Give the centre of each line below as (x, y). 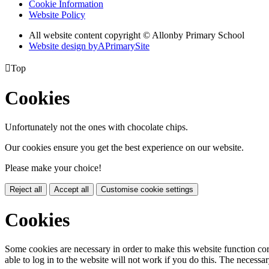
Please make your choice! (53, 168)
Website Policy (57, 14)
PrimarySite (127, 46)
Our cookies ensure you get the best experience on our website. (124, 148)
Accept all (71, 190)
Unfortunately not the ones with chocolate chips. (96, 127)
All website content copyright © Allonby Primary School (137, 35)
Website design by (63, 46)
